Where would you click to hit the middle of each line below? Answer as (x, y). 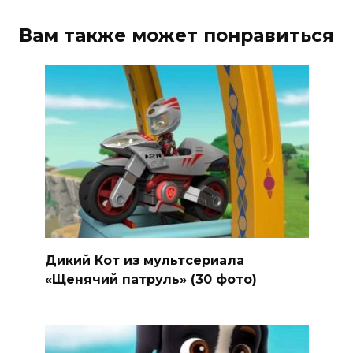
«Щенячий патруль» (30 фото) (150, 279)
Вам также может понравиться (176, 36)
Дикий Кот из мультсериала (144, 260)
